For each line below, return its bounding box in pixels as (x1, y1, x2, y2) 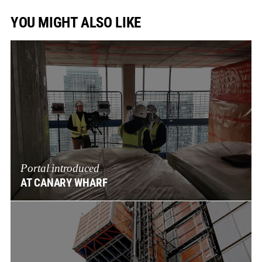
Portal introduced (20, 162, 99, 175)
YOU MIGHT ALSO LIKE (10, 13, 141, 31)
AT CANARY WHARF (20, 177, 108, 190)
